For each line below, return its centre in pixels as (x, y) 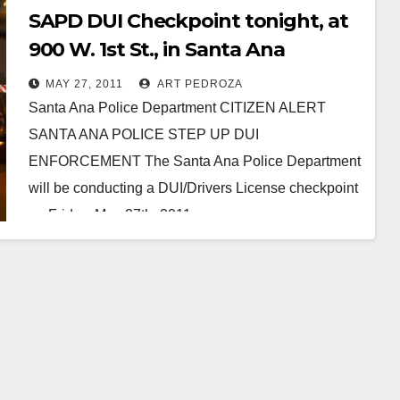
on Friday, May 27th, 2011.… (118, 214)
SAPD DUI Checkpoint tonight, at (188, 21)
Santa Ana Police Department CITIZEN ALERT (177, 107)
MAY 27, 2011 (84, 83)
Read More (72, 255)
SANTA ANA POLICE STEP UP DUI (143, 134)
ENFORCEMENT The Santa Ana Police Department (194, 161)
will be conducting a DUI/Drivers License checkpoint (193, 187)
